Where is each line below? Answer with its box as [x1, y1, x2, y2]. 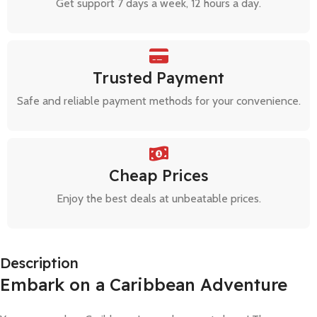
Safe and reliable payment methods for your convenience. [16, 93, 301, 108]
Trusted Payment [93, 67, 224, 88]
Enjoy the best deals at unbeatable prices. [56, 191, 261, 205]
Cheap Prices [108, 165, 209, 185]
